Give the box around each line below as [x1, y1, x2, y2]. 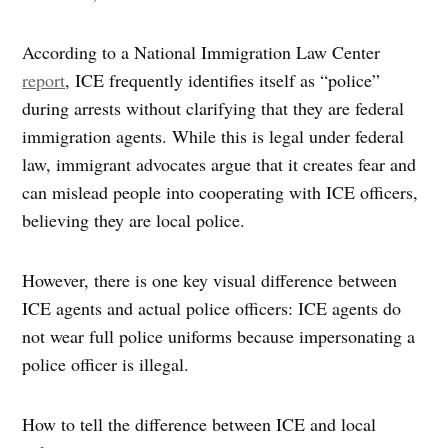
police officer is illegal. [22, 352, 190, 377]
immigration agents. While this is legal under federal [22, 124, 405, 149]
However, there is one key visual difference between [22, 268, 398, 293]
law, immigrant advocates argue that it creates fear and [22, 152, 417, 177]
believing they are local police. [22, 208, 246, 233]
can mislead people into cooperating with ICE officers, [22, 180, 419, 205]
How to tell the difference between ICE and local [22, 412, 377, 437]
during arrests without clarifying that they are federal [22, 96, 405, 121]
